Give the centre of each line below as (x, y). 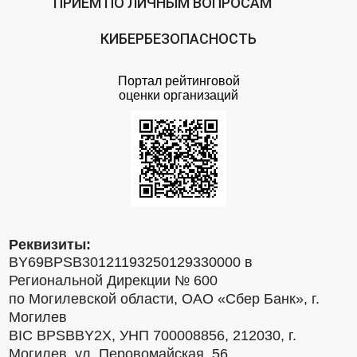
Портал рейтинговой (178, 81)
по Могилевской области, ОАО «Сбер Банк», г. (165, 299)
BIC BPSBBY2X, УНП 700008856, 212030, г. (153, 336)
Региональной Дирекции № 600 (114, 281)
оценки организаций (178, 96)
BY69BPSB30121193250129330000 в (131, 263)
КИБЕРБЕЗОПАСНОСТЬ (178, 39)
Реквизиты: (50, 245)
